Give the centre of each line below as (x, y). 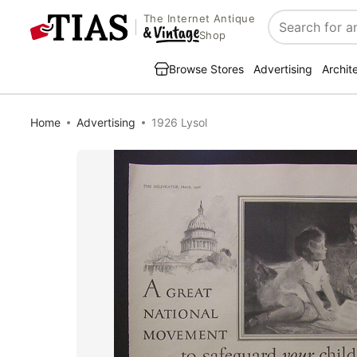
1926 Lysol (179, 122)
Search (290, 35)
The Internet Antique (199, 19)
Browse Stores (206, 69)
